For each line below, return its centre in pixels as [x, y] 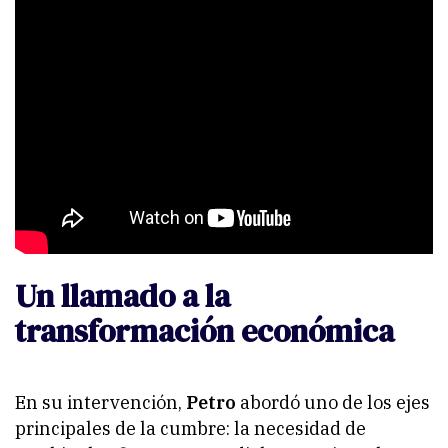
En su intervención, [100, 403]
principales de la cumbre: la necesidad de [190, 429]
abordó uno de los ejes [335, 403]
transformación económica [204, 330]
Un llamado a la [122, 295]
